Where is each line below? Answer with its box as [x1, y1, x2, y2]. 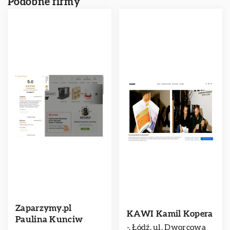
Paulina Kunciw [15, 215, 83, 224]
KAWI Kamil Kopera [126, 209, 213, 218]
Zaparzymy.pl [15, 204, 72, 213]
